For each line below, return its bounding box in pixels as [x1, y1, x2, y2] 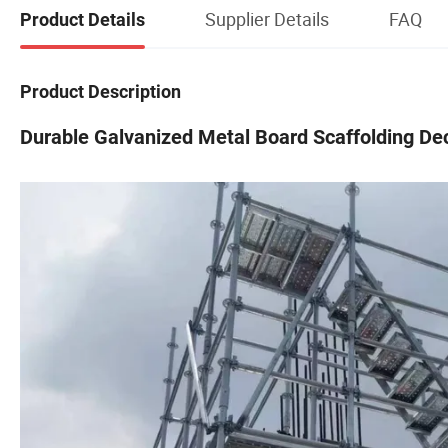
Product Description [20, 80, 181, 102]
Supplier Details [205, 6, 329, 31]
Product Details [20, 8, 145, 30]
